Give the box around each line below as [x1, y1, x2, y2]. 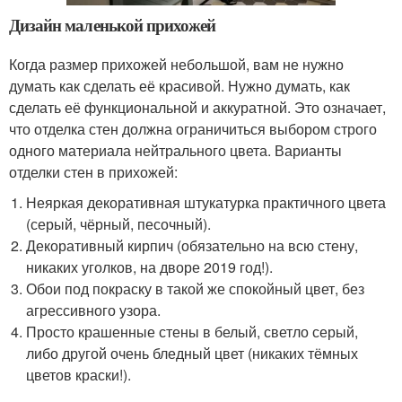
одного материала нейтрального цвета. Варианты [9, 139, 342, 161]
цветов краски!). [26, 363, 132, 385]
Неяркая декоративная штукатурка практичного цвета [26, 191, 387, 213]
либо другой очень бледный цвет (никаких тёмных [26, 342, 359, 363]
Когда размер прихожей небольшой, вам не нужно [9, 53, 344, 74]
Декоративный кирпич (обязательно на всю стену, [26, 234, 359, 256]
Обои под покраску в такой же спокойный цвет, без [26, 277, 365, 299]
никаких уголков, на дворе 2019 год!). [26, 256, 274, 277]
